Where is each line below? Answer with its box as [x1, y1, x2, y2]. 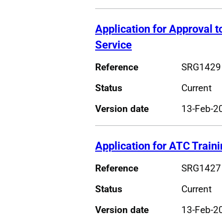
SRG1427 [181, 162, 221, 174]
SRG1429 [181, 61, 221, 73]
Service [95, 38, 132, 51]
